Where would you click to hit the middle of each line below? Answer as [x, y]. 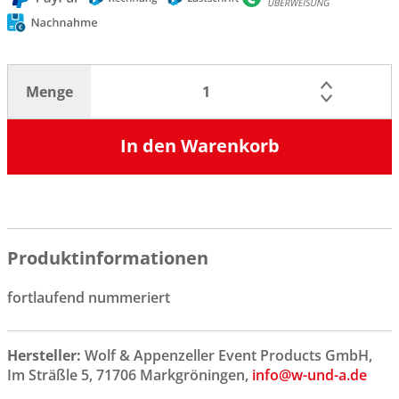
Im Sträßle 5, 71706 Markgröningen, [130, 375]
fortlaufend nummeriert [89, 297]
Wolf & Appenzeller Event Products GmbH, [228, 355]
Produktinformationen [108, 257]
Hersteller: [46, 355]
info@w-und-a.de [309, 375]
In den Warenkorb [199, 145]
